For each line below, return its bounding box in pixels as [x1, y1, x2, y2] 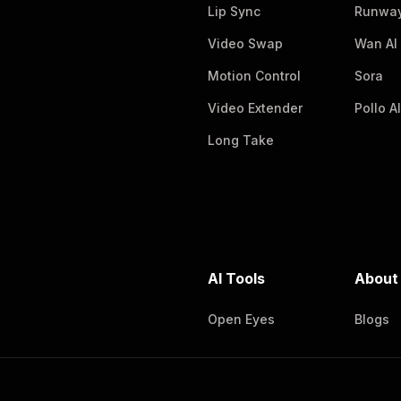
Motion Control [208, 68, 301, 83]
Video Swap [208, 36, 283, 51]
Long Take [208, 132, 274, 148]
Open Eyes [208, 311, 275, 327]
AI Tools [208, 269, 265, 287]
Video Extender [208, 100, 303, 115]
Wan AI [354, 36, 397, 51]
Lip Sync [208, 4, 260, 19]
